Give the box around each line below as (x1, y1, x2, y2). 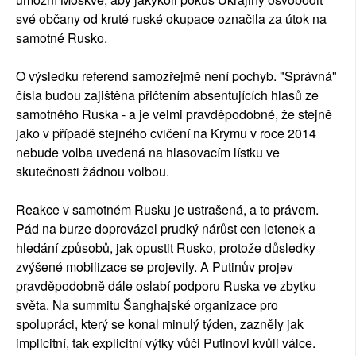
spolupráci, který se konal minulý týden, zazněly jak (16, 315, 304, 334)
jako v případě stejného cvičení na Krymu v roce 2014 (16, 124, 316, 143)
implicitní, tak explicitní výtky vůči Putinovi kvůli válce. (16, 334, 315, 353)
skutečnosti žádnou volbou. (16, 162, 169, 181)
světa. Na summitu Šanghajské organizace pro (16, 296, 278, 315)
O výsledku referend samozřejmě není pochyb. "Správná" (16, 67, 337, 86)
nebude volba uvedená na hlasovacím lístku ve (16, 143, 280, 162)
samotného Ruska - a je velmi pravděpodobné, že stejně (16, 105, 332, 124)
